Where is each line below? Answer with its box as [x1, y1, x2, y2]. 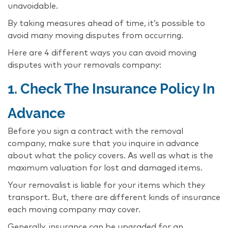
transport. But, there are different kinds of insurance [8, 193, 220, 202]
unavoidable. [8, 2, 58, 10]
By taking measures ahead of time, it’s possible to [8, 19, 205, 27]
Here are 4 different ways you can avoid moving [8, 48, 196, 57]
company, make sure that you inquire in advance [8, 139, 199, 148]
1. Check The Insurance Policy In [8, 80, 215, 97]
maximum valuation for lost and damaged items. [8, 163, 203, 172]
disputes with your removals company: [8, 61, 161, 69]
